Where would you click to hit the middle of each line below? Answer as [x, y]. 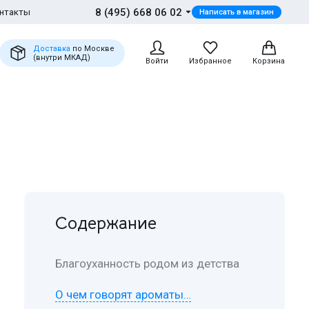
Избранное [210, 61]
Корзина [269, 61]
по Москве [92, 49]
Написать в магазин [237, 12]
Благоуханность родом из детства [148, 263]
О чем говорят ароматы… [123, 294]
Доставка [52, 49]
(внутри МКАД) [62, 58]
